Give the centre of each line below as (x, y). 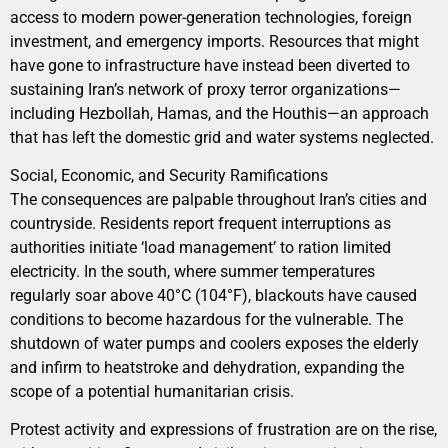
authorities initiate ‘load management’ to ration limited (200, 248)
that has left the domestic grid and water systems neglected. (222, 137)
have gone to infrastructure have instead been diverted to (210, 65)
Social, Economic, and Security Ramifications (169, 176)
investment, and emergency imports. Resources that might (214, 41)
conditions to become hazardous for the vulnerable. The (206, 320)
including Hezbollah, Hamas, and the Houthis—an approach (219, 113)
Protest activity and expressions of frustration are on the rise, (223, 430)
